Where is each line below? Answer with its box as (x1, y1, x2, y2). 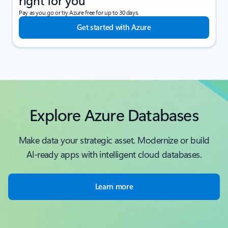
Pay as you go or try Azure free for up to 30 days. (19, 8, 139, 17)
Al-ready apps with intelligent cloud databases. (26, 148, 202, 161)
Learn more (95, 181, 133, 192)
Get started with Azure (77, 22, 151, 33)
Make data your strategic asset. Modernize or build (18, 134, 210, 147)
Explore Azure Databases (30, 103, 198, 126)
